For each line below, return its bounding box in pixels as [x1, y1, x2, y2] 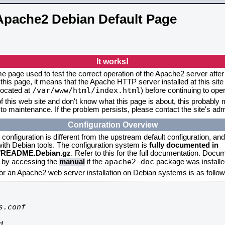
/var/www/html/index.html [32, 86, 141, 94]
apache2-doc [104, 157, 154, 166]
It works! [96, 57, 129, 66]
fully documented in [149, 141, 218, 149]
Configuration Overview [67, 120, 158, 129]
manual [59, 158, 85, 166]
